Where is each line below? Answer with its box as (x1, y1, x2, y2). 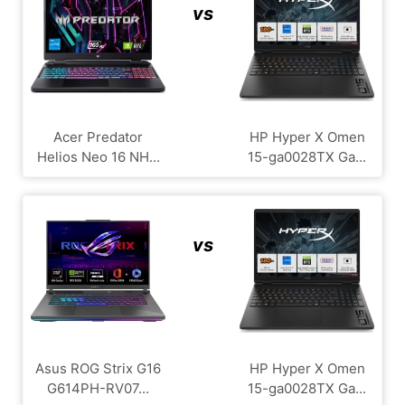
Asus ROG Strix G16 (35, 359, 161, 377)
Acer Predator (53, 127, 143, 146)
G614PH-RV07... (47, 379, 149, 397)
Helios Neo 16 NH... (36, 147, 160, 165)
